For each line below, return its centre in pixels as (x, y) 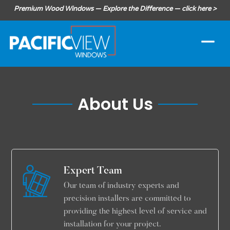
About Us (115, 104)
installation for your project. (113, 224)
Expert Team (93, 171)
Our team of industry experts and (122, 186)
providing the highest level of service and (136, 212)
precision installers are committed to (128, 199)
